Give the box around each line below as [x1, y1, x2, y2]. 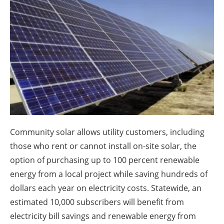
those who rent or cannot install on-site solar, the [10, 140, 196, 151]
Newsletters [88, 20, 146, 34]
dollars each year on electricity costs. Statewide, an [10, 182, 201, 193]
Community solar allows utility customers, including [10, 126, 204, 137]
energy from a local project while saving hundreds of [10, 168, 207, 179]
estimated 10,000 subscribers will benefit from [10, 196, 184, 207]
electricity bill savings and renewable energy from [10, 210, 196, 221]
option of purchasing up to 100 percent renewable [10, 154, 199, 165]
